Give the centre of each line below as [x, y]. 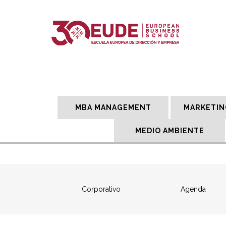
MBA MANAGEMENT [113, 107]
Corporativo [101, 189]
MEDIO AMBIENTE [169, 131]
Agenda [193, 189]
